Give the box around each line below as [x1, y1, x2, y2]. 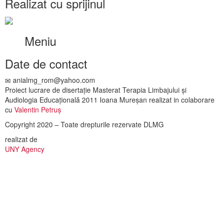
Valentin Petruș [14, 105, 61, 115]
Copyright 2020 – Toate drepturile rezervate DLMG [5, 119, 164, 130]
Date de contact [5, 55, 87, 73]
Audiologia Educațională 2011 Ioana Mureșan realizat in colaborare [5, 95, 215, 105]
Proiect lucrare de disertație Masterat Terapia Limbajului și [5, 85, 186, 95]
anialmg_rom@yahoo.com [11, 75, 95, 85]
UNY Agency [5, 144, 44, 154]
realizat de [5, 134, 37, 145]
